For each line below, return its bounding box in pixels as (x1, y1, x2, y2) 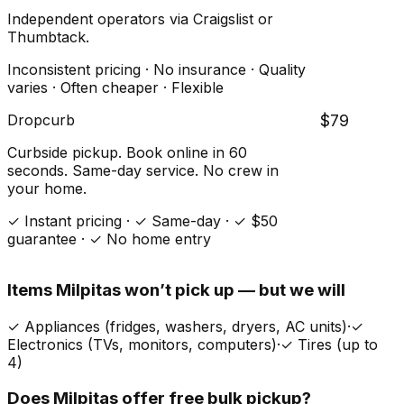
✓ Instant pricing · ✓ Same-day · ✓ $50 (7, 212, 278, 231)
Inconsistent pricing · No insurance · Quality (7, 60, 306, 79)
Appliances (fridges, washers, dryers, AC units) (24, 317, 347, 335)
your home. (7, 179, 87, 198)
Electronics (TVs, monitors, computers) (7, 335, 277, 353)
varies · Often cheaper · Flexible (7, 78, 224, 97)
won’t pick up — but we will (121, 279, 345, 300)
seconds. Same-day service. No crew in (7, 161, 279, 180)
